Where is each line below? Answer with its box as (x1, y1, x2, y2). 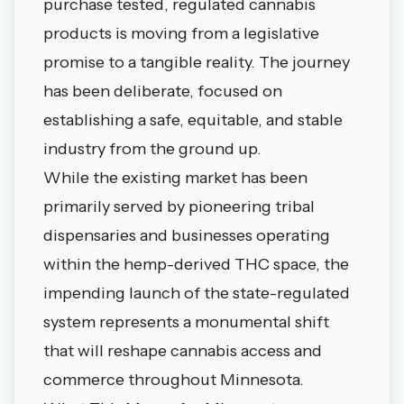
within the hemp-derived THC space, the (43, 254, 349, 274)
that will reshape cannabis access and (43, 341, 322, 361)
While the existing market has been (43, 168, 308, 188)
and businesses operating (136, 225, 330, 245)
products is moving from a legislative (43, 23, 319, 43)
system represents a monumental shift (43, 312, 329, 332)
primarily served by (43, 197, 188, 216)
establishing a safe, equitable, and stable (43, 110, 343, 130)
